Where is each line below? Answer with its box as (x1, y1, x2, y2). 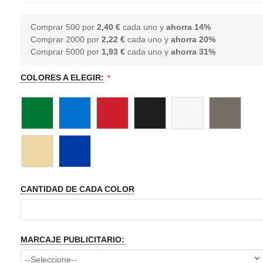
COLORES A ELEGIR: (21, 73, 104, 83)
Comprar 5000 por (31, 47, 102, 57)
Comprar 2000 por (31, 35, 102, 45)
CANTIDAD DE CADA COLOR (21, 184, 134, 194)
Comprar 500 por (31, 22, 97, 32)
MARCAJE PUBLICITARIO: (21, 234, 124, 244)
